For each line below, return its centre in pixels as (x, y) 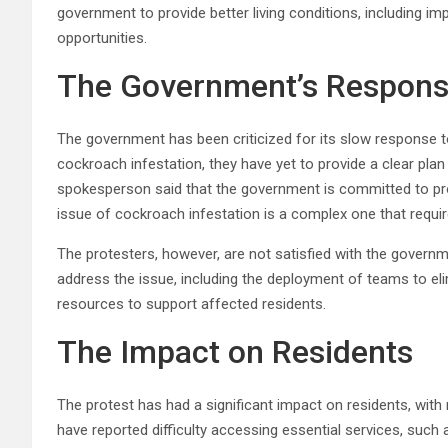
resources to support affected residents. (191, 303)
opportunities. (102, 37)
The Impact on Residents (235, 351)
